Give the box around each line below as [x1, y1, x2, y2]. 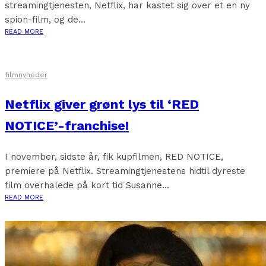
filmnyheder [5, 71, 47, 79]
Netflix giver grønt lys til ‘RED [5, 97, 199, 112]
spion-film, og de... [5, 14, 85, 25]
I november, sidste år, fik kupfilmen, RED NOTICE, [5, 151, 223, 162]
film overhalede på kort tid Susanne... [5, 180, 169, 191]
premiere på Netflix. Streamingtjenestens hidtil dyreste [5, 166, 245, 176]
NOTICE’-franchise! [5, 118, 129, 133]
